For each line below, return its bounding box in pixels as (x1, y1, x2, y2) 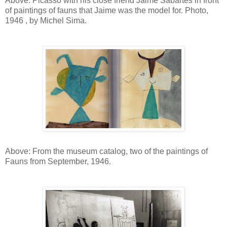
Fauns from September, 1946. (5, 157, 111, 166)
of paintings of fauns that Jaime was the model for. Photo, (5, 6, 208, 15)
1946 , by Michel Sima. (5, 16, 87, 25)
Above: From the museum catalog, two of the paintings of (5, 146, 208, 156)
